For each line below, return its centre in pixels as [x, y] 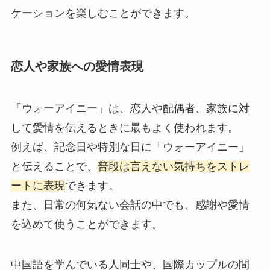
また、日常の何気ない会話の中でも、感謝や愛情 [130, 205]
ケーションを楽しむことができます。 [103, 14]
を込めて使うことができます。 [86, 224]
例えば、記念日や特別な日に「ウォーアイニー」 [130, 147]
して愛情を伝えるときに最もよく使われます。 [124, 127]
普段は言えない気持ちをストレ [173, 166]
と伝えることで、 [54, 166]
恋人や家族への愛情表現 [77, 67]
